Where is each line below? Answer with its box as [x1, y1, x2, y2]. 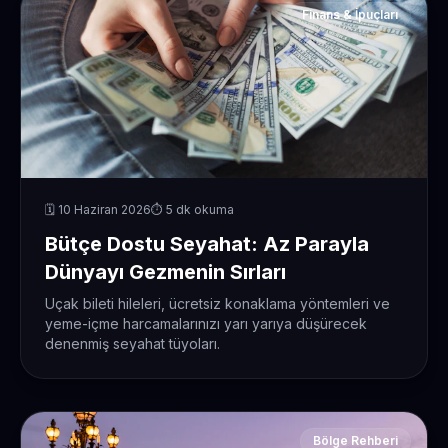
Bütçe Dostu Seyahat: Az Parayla [45, 233, 369, 254]
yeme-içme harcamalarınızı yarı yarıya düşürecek [45, 317, 367, 331]
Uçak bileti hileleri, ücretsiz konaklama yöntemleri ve [45, 297, 390, 311]
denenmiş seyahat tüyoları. [45, 337, 220, 351]
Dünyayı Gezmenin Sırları [45, 261, 286, 282]
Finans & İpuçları [302, 8, 398, 21]
